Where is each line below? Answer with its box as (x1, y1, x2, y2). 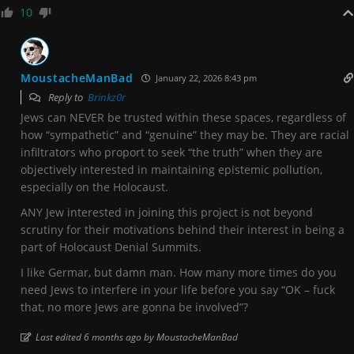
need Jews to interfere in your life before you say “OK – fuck (21, 281, 335, 297)
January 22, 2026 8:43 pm (153, 71, 257, 84)
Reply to (46, 89, 88, 104)
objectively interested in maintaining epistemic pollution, (21, 161, 322, 177)
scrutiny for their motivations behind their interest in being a (21, 221, 345, 237)
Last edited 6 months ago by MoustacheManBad (36, 330, 238, 344)
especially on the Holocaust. (21, 179, 168, 194)
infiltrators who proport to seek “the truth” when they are (21, 144, 322, 160)
